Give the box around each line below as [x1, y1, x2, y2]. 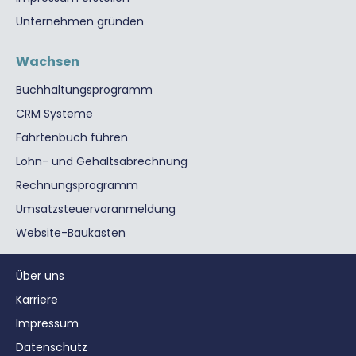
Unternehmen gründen [16, 13, 144, 29]
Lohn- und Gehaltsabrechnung [16, 153, 188, 169]
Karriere [16, 291, 58, 308]
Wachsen [16, 52, 79, 71]
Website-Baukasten [16, 224, 126, 241]
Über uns [16, 267, 64, 284]
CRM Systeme [16, 105, 93, 122]
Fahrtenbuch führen [16, 129, 128, 145]
